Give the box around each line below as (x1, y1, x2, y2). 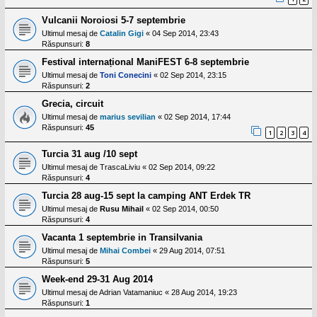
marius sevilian (100, 113, 156, 122)
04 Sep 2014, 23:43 (152, 29, 219, 38)
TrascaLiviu (100, 163, 140, 172)
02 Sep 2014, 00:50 (152, 204, 219, 214)
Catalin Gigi (100, 29, 144, 38)
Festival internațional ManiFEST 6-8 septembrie (42, 57, 249, 68)
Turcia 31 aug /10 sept (42, 149, 137, 160)
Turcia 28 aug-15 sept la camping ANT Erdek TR (42, 190, 250, 202)
